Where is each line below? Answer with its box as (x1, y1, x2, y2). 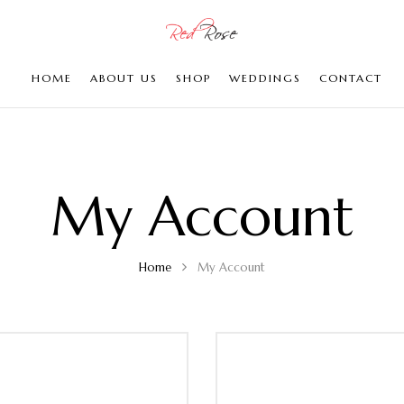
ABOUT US (89, 71, 158, 85)
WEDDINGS (228, 71, 301, 85)
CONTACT (318, 71, 382, 85)
